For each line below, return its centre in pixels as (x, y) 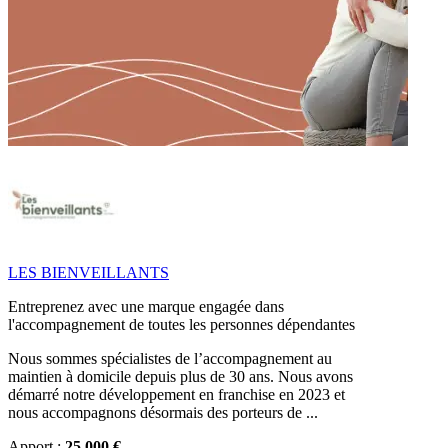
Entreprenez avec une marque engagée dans (146, 307)
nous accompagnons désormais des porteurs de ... (163, 413)
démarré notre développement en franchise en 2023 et (176, 395)
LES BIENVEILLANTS (88, 273)
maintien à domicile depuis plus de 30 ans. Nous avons (180, 377)
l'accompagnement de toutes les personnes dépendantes (181, 325)
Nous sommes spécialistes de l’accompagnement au (170, 359)
